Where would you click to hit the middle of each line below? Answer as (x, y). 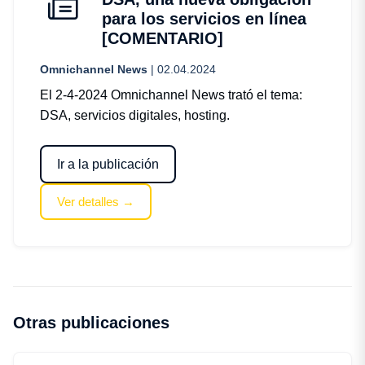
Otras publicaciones (91, 323)
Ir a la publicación (108, 164)
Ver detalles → (96, 201)
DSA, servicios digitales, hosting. (135, 116)
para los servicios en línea (204, 19)
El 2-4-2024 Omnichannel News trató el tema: (171, 95)
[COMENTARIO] (163, 39)
